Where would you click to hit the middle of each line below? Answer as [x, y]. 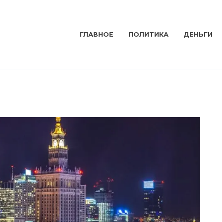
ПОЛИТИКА [148, 35]
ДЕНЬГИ [198, 35]
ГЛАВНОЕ [96, 35]
